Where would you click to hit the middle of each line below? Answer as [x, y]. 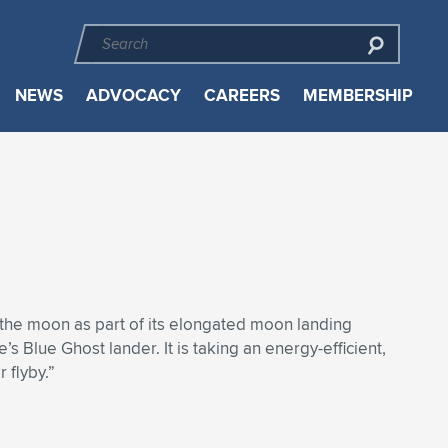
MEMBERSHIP [357, 95]
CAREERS [241, 95]
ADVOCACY [133, 95]
